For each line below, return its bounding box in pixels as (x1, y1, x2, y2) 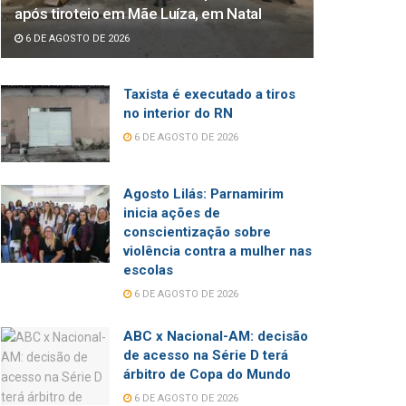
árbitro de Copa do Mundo (123, 366, 291, 383)
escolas (123, 262, 173, 279)
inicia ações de (123, 205, 220, 222)
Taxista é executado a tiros (123, 85, 295, 102)
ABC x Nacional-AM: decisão (123, 328, 308, 345)
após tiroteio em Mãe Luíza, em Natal (14, 4, 262, 23)
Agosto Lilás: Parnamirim (123, 186, 284, 203)
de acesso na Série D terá (123, 347, 288, 364)
